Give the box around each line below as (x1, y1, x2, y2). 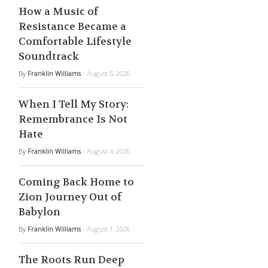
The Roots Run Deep (19, 253, 124, 266)
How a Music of (19, 5, 98, 18)
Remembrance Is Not (19, 112, 127, 126)
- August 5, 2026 (83, 69, 130, 78)
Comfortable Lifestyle (19, 35, 132, 48)
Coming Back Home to (19, 175, 134, 188)
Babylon (19, 205, 60, 218)
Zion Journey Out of (19, 190, 121, 203)
